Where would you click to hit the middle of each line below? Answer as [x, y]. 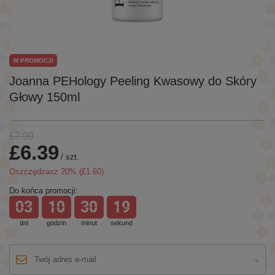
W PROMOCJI [33, 60]
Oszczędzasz [35, 171]
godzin [56, 223]
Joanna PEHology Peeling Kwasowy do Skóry [133, 81]
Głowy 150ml [45, 97]
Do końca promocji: [44, 190]
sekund [122, 223]
